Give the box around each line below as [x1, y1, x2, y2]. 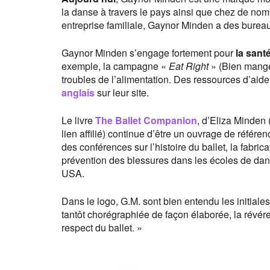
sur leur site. [95, 85, 149, 99]
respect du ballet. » [61, 220, 142, 234]
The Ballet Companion [95, 113, 197, 127]
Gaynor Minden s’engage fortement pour [61, 45, 236, 60]
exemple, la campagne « [61, 58, 169, 73]
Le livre [61, 113, 95, 127]
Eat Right [169, 58, 209, 73]
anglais [61, 85, 95, 99]
